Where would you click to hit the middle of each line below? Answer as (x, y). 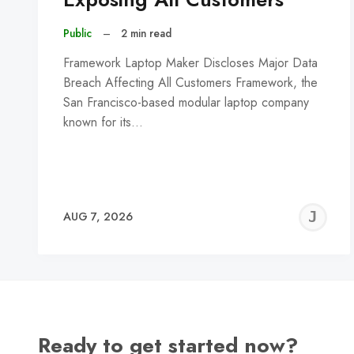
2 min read (147, 34)
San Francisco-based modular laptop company (186, 102)
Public (77, 34)
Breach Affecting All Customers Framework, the (190, 82)
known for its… (103, 122)
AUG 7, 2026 (98, 217)
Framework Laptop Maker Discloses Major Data (190, 62)
